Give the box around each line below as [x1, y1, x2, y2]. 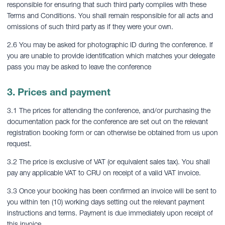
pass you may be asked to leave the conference [7, 62, 151, 71]
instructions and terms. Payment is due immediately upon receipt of [7, 208, 213, 217]
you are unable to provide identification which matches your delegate [7, 51, 215, 60]
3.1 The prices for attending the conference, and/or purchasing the [7, 106, 210, 115]
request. [7, 139, 32, 148]
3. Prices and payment [7, 86, 110, 98]
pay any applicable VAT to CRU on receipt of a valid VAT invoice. [7, 168, 201, 177]
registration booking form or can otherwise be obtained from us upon [7, 128, 218, 137]
